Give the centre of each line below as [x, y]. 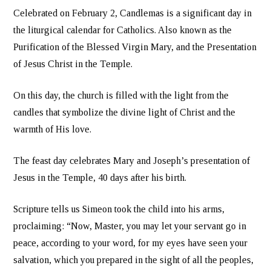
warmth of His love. [53, 129]
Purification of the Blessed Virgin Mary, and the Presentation [135, 47]
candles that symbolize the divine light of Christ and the [125, 113]
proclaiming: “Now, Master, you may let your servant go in [130, 226]
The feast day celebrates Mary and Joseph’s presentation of [132, 161]
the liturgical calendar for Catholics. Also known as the [123, 30]
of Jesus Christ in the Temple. [73, 64]
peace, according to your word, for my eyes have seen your [131, 243]
